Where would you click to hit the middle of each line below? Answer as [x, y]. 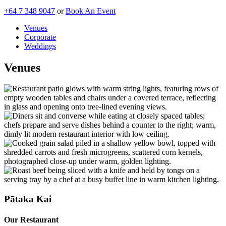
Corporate [40, 37]
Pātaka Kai [28, 199]
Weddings [40, 46]
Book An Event [91, 11]
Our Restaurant [31, 220]
